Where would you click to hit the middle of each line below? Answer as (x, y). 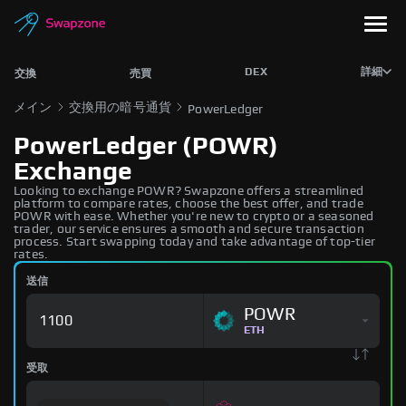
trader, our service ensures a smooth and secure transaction (189, 229)
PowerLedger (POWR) (146, 147)
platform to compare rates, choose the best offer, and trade (188, 204)
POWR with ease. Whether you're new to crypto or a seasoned (194, 217)
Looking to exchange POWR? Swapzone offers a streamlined (189, 191)
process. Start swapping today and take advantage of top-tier (195, 242)
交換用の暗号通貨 (120, 108)
